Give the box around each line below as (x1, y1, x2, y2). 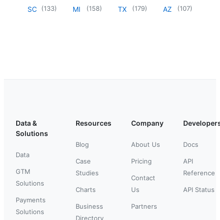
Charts (76, 185, 96, 193)
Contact (131, 173, 155, 182)
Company (131, 118, 164, 127)
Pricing (131, 157, 152, 165)
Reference (183, 168, 215, 177)
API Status (183, 185, 215, 193)
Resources (76, 118, 111, 127)
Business (76, 202, 103, 210)
